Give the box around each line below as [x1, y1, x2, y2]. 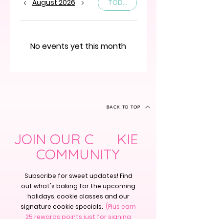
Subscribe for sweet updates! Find [24, 172, 132, 180]
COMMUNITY [36, 145, 120, 163]
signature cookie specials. [21, 202, 106, 211]
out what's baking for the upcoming [21, 182, 135, 190]
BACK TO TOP [107, 104, 140, 110]
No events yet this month [30, 41, 126, 52]
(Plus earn [106, 202, 136, 211]
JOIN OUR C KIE [13, 130, 142, 148]
